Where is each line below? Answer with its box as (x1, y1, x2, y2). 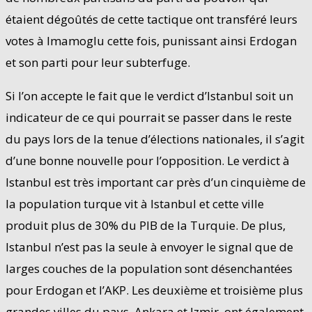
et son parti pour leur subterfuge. (6, 54, 190, 70)
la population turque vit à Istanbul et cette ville (6, 195, 264, 212)
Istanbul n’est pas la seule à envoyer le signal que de (6, 238, 293, 255)
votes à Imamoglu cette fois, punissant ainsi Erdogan (6, 32, 297, 49)
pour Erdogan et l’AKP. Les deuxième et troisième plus (6, 281, 303, 298)
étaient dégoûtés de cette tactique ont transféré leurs (6, 10, 297, 27)
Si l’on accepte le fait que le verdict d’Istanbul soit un (6, 87, 293, 104)
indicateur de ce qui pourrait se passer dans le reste (6, 109, 292, 125)
